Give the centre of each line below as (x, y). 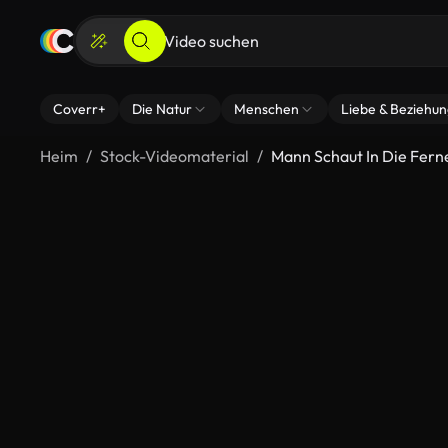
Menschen (266, 109)
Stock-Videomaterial (174, 156)
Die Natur (162, 109)
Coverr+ (79, 109)
